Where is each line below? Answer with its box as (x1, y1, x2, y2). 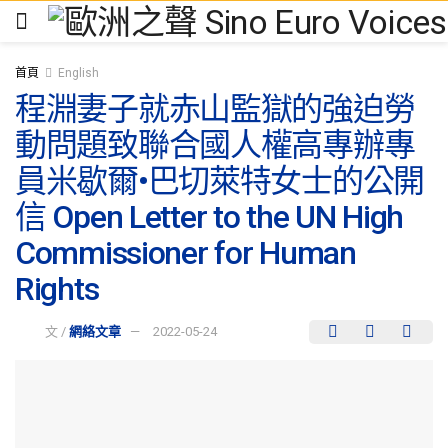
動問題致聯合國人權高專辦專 (15, 126, 415, 164)
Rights (15, 270, 99, 308)
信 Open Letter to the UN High (15, 198, 404, 236)
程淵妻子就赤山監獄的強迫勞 (15, 90, 415, 128)
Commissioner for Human (15, 234, 356, 272)
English (58, 66, 99, 80)
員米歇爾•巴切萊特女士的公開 (15, 162, 425, 200)
